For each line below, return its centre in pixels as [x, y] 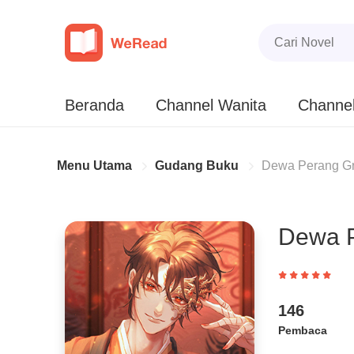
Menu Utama [94, 166]
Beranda [94, 105]
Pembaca [303, 330]
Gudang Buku [197, 166]
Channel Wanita [211, 105]
